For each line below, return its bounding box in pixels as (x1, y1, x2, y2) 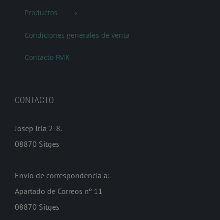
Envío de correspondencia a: (15, 170, 110, 180)
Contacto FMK (25, 52, 70, 62)
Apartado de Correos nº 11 (15, 186, 103, 196)
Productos (25, 7, 57, 17)
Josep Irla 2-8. (15, 123, 62, 133)
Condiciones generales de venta (25, 30, 130, 40)
